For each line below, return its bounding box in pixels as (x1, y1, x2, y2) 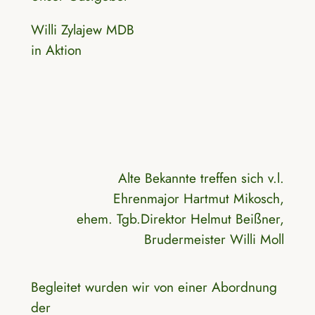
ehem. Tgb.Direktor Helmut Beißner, (77, 209, 285, 229)
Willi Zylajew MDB (30, 19, 134, 39)
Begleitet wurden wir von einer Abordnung (30, 276, 277, 297)
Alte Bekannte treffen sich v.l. (118, 168, 285, 188)
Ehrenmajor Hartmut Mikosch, (113, 188, 285, 209)
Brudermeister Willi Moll (144, 229, 285, 250)
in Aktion (30, 39, 82, 60)
